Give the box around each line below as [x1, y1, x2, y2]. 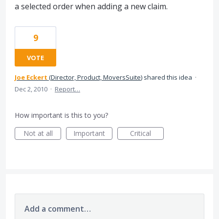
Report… [55, 84, 80, 93]
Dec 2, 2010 [15, 84, 47, 93]
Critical [130, 128, 151, 138]
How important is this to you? [15, 110, 108, 120]
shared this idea [142, 72, 194, 82]
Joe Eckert [15, 72, 47, 82]
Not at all [23, 128, 53, 138]
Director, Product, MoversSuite [51, 72, 141, 82]
